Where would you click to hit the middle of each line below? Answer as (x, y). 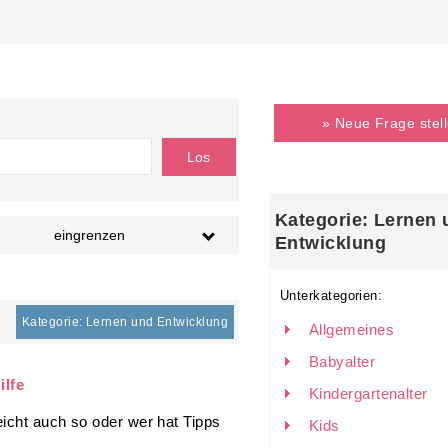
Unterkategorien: (331, 296)
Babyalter (342, 362)
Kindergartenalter (368, 394)
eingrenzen (89, 235)
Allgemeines (352, 330)
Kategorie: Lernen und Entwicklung (124, 321)
